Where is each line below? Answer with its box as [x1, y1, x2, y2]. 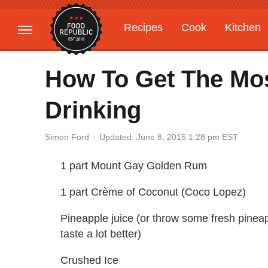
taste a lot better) [60, 227, 141, 240]
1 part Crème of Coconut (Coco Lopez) [60, 185, 246, 198]
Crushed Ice [60, 254, 118, 266]
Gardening [124, 45, 174, 57]
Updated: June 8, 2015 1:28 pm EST [99, 132, 238, 142]
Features [193, 45, 235, 57]
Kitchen [225, 22, 261, 33]
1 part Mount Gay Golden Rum [60, 159, 207, 172]
